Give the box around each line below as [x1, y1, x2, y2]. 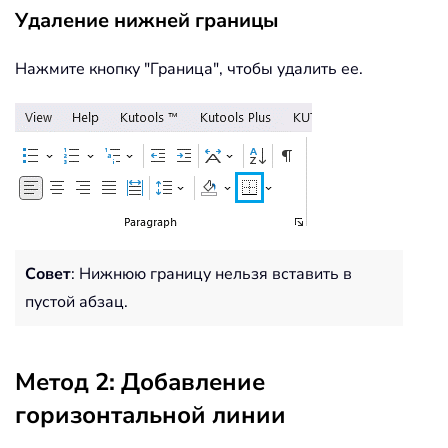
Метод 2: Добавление [15, 365, 265, 398]
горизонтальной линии [15, 398, 286, 431]
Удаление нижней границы [15, 6, 279, 34]
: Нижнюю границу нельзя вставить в [71, 262, 352, 285]
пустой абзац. [25, 290, 128, 313]
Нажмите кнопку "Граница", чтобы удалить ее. [15, 57, 363, 80]
